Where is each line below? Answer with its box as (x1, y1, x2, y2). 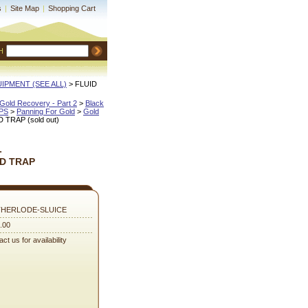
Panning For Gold (16, 107, 75, 115)
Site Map (10, 4, 39, 12)
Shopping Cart (48, 4, 96, 12)
